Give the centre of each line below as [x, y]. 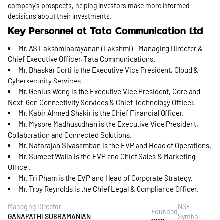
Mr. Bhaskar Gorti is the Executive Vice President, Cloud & [108, 70]
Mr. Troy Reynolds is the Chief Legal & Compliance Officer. [108, 189]
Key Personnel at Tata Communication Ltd [106, 32]
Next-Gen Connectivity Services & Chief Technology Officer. [101, 102]
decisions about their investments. [60, 16]
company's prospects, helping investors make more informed [99, 6]
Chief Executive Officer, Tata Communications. [82, 59]
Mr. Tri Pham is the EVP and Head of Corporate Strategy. [105, 178]
